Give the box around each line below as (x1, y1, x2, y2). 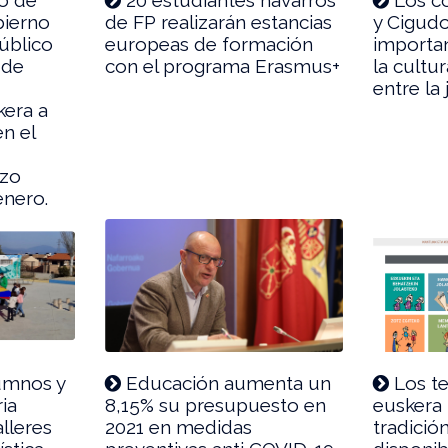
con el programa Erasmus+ (105, 54, 341, 77)
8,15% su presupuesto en (105, 394, 327, 417)
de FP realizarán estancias (105, 10, 333, 33)
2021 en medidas (105, 416, 253, 439)
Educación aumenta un (121, 372, 332, 395)
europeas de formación (105, 32, 314, 55)
